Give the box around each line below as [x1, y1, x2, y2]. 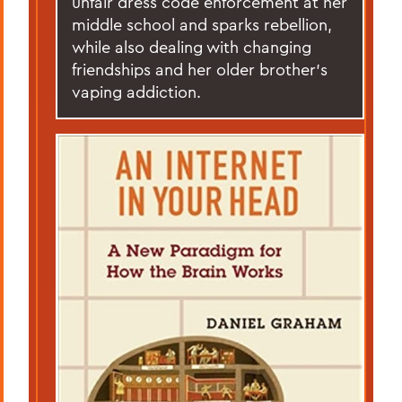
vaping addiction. [72, 81, 201, 102]
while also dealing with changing [72, 36, 311, 57]
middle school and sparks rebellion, [72, 13, 332, 35]
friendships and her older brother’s [72, 58, 328, 80]
